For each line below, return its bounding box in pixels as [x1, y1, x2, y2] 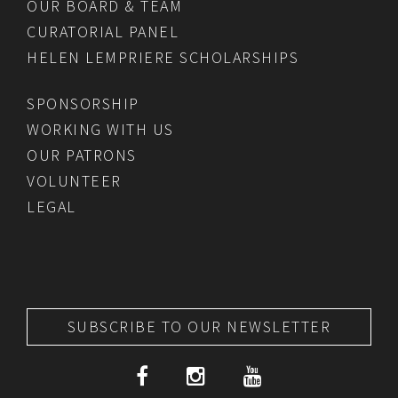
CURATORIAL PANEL [27, 21, 179, 42]
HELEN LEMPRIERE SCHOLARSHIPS [27, 47, 298, 68]
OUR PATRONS [27, 145, 137, 165]
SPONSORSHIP [27, 93, 139, 114]
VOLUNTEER [27, 171, 122, 191]
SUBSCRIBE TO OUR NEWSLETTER [67, 316, 331, 337]
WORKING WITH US [27, 119, 174, 139]
